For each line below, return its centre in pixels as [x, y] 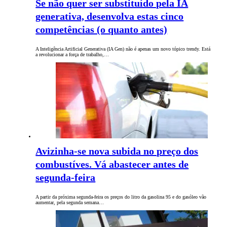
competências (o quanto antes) [102, 30]
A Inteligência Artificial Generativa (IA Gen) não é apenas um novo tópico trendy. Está [123, 49]
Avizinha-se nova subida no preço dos [117, 151]
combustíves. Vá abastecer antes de [112, 164]
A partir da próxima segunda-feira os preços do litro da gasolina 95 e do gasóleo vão [121, 197]
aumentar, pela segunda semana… [70, 203]
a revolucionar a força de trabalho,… [72, 55]
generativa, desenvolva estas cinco [110, 16]
